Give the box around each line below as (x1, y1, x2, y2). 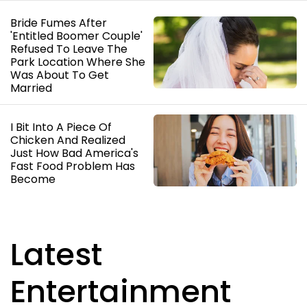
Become (10, 171, 56, 187)
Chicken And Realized (10, 132, 125, 148)
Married (10, 79, 52, 96)
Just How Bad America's (10, 145, 138, 161)
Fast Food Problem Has (10, 158, 135, 174)
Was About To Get (10, 66, 109, 83)
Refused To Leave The (10, 40, 127, 57)
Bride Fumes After (10, 14, 107, 31)
